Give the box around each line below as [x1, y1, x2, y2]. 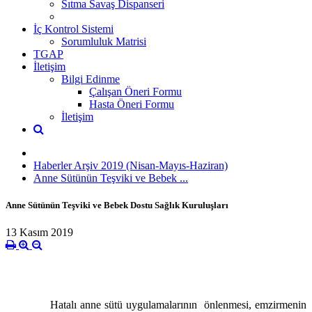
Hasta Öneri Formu [89, 97, 174, 110]
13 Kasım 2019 [6, 226, 73, 239]
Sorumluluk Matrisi [61, 35, 146, 47]
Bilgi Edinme [61, 72, 120, 85]
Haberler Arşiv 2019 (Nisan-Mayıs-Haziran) [33, 159, 228, 171]
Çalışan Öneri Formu [89, 85, 182, 97]
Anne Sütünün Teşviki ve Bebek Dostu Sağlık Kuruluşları [6, 199, 228, 210]
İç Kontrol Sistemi [33, 22, 114, 35]
